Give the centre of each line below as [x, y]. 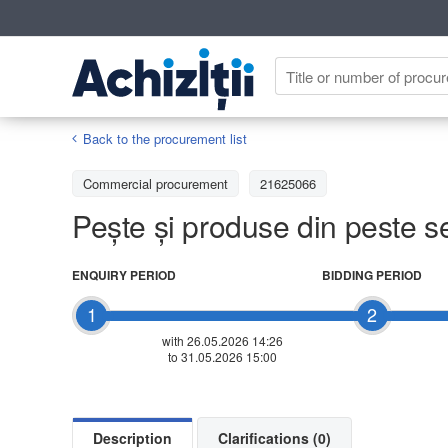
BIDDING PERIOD [372, 274]
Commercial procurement [155, 183]
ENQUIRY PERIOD [124, 274]
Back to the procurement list [165, 138]
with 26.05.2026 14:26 [222, 340]
